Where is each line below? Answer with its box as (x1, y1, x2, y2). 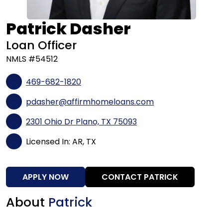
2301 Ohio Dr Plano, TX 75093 (26, 115, 137, 127)
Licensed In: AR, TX (26, 135, 96, 147)
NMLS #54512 (6, 53, 58, 65)
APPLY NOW (22, 171, 69, 183)
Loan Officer (6, 37, 77, 54)
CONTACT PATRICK (102, 171, 178, 183)
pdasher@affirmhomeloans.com (26, 96, 154, 108)
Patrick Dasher (6, 17, 131, 40)
